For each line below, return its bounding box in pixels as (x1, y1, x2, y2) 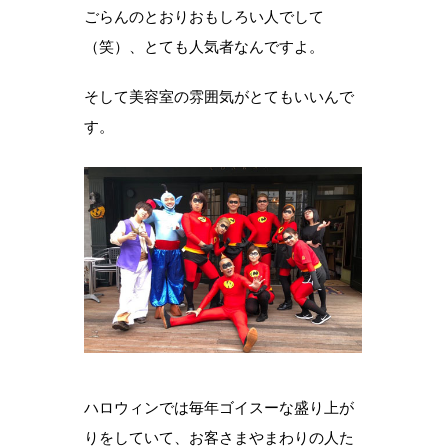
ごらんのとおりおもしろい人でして (84, 7, 324, 27)
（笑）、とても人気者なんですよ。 (84, 37, 324, 57)
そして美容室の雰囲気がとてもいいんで (84, 87, 354, 107)
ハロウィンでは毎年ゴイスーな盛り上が (84, 397, 354, 417)
